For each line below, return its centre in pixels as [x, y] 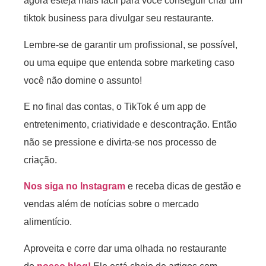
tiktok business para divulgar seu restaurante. [119, 18]
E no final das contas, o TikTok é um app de [115, 107]
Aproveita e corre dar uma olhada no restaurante [125, 248]
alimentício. [48, 222]
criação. [40, 160]
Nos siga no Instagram [75, 186]
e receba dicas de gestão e [183, 186]
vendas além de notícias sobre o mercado [111, 204]
